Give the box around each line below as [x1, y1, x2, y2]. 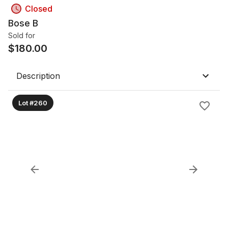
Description [16, 71, 60, 81]
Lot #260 [18, 98, 47, 107]
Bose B [8, 18, 38, 28]
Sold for [8, 31, 35, 40]
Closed [25, 4, 52, 14]
